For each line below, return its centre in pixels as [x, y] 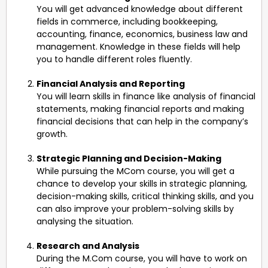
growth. [52, 134]
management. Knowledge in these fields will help [138, 46]
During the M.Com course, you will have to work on [142, 258]
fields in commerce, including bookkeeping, [127, 21]
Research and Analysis [88, 246]
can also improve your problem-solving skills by [135, 208]
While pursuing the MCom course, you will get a [135, 171]
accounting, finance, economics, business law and [142, 34]
